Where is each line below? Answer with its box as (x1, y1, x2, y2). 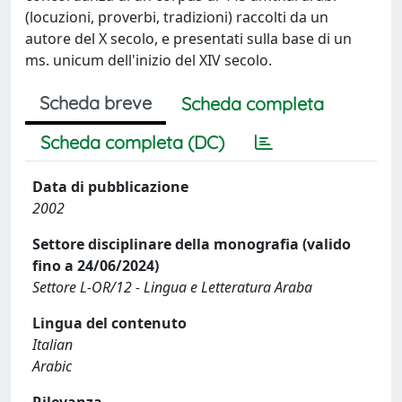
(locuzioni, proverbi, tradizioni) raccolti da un (25, 7, 328, 27)
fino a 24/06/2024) (32, 256, 159, 275)
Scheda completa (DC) (40, 131, 224, 153)
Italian (32, 335, 73, 354)
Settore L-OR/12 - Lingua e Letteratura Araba (32, 277, 312, 297)
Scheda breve (39, 92, 152, 114)
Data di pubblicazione (32, 177, 188, 197)
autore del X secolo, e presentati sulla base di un (25, 29, 352, 48)
